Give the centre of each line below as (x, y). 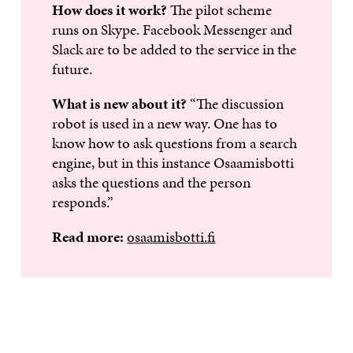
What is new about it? (120, 104)
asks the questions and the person (152, 183)
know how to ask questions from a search (175, 143)
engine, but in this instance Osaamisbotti (173, 163)
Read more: (90, 237)
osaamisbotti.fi (171, 237)
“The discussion (236, 104)
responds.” (83, 203)
